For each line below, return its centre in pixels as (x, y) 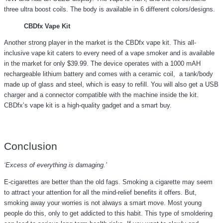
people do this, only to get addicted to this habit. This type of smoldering (108, 214)
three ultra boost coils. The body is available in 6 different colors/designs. (111, 9)
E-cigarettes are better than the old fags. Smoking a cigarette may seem (108, 182)
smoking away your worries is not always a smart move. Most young (103, 203)
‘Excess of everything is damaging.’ (56, 165)
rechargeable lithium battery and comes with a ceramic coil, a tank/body (109, 74)
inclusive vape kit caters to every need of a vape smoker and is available (109, 53)
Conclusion (31, 146)
